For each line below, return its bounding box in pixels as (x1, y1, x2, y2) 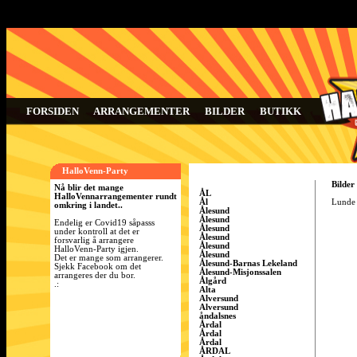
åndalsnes (199, 312, 236, 320)
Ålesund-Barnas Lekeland (199, 259, 297, 268)
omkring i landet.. (54, 201, 123, 210)
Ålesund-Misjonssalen (199, 268, 281, 277)
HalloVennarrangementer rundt (54, 192, 177, 201)
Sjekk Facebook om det (54, 262, 141, 271)
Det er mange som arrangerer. (54, 253, 163, 262)
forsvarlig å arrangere (54, 236, 134, 245)
